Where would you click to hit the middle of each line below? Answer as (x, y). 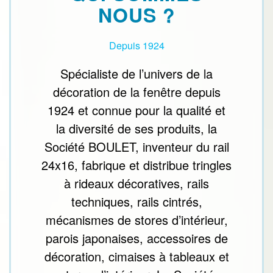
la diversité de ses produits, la (136, 129)
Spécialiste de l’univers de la (136, 74)
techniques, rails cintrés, (136, 202)
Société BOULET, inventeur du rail (136, 147)
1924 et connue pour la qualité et (136, 110)
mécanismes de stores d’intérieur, (136, 220)
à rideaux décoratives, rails (136, 183)
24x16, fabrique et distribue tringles (136, 165)
